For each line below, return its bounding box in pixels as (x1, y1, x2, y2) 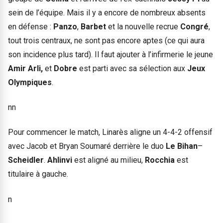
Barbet (81, 21, 108, 31)
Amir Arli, (8, 63, 45, 73)
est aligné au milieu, (74, 155, 145, 165)
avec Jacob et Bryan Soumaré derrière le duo (8, 141, 166, 151)
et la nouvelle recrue (108, 21, 180, 31)
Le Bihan (166, 141, 198, 151)
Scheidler (8, 155, 44, 165)
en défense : (8, 21, 53, 31)
